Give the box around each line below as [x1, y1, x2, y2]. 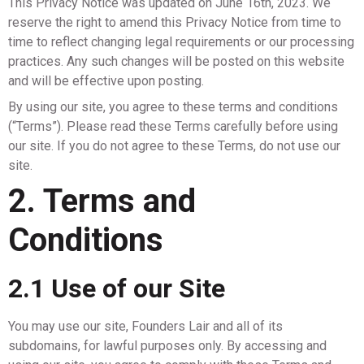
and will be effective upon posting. [8, 73, 204, 89]
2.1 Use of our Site [8, 273, 225, 304]
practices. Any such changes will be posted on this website [8, 54, 344, 69]
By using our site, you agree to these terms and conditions [8, 99, 338, 115]
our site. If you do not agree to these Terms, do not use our [8, 138, 340, 154]
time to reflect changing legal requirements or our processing [8, 34, 354, 50]
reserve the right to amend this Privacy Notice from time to [8, 15, 341, 30]
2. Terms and [8, 182, 196, 220]
